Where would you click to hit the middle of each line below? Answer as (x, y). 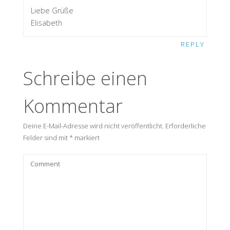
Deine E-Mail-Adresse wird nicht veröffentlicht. (93, 126)
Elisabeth (47, 23)
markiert (86, 138)
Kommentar (73, 106)
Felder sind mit (46, 138)
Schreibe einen (85, 79)
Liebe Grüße (52, 10)
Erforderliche (185, 126)
